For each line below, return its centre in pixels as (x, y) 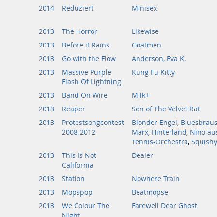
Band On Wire (85, 95)
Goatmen (147, 45)
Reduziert (78, 8)
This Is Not (79, 155)
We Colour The (86, 206)
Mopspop (77, 192)
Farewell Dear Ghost (164, 206)
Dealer (142, 155)
